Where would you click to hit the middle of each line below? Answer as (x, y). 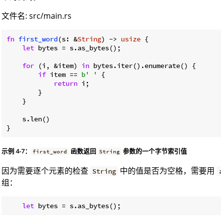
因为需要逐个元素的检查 (46, 170)
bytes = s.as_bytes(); (77, 48)
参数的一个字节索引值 (154, 151)
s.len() (28, 119)
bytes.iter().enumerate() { (143, 65)
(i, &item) (58, 65)
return (66, 83)
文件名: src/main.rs (37, 16)
